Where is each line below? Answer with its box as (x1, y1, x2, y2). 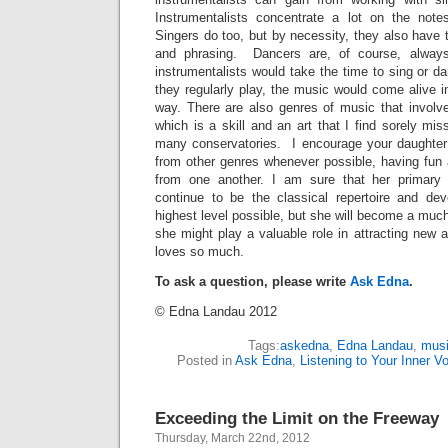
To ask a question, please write (155, 273, 350, 289)
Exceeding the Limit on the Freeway (155, 407, 439, 428)
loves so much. (155, 243, 244, 259)
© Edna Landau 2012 (155, 303, 277, 319)
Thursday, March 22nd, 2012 (155, 430, 310, 445)
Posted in (176, 352, 235, 368)
